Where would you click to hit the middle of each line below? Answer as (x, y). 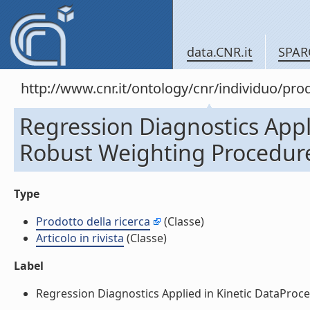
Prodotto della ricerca (93, 221)
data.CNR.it (220, 52)
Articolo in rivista (80, 238)
